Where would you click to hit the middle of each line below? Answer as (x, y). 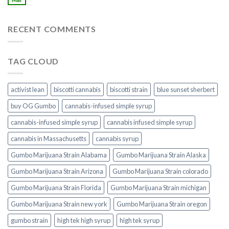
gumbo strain (29, 221)
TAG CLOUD (33, 61)
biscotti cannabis (77, 90)
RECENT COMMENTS (52, 29)
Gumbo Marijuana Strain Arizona (57, 171)
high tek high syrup (84, 221)
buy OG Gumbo (33, 106)
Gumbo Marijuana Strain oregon (162, 204)
